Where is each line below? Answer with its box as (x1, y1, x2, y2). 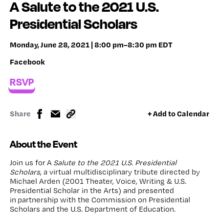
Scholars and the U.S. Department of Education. (10, 204, 175, 214)
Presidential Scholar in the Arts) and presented (10, 185, 174, 195)
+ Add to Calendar (148, 109, 209, 119)
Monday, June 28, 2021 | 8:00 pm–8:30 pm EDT (10, 39, 173, 49)
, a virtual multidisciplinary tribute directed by (40, 167, 200, 176)
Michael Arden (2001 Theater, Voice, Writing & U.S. (10, 176, 186, 186)
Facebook (10, 56, 45, 66)
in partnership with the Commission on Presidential (10, 195, 190, 204)
